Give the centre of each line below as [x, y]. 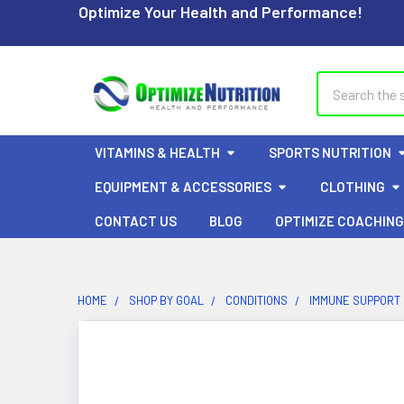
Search [337, 82]
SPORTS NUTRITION [330, 152]
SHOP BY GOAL [166, 300]
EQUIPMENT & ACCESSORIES [183, 187]
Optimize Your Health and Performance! [220, 12]
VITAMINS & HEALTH [157, 152]
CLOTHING [353, 187]
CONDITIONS [257, 300]
